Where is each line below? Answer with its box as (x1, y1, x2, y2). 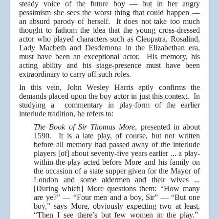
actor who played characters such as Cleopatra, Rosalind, (19, 35, 200, 44)
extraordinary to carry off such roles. (19, 70, 131, 79)
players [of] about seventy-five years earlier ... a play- (34, 149, 200, 158)
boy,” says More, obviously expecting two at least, (34, 202, 200, 211)
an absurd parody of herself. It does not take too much (19, 17, 200, 26)
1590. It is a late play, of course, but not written (34, 131, 200, 140)
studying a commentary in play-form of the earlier (19, 101, 200, 109)
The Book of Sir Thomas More (34, 123, 135, 131)
